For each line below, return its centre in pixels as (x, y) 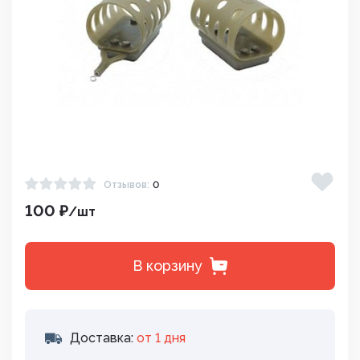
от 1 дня (161, 338)
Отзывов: (127, 184)
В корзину (167, 266)
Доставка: (103, 338)
